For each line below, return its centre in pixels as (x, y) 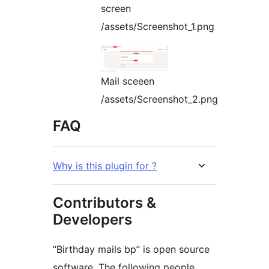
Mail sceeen (128, 81)
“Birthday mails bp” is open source (131, 249)
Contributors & (104, 203)
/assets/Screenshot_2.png (159, 99)
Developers (92, 220)
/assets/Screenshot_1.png (158, 27)
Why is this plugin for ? (121, 166)
